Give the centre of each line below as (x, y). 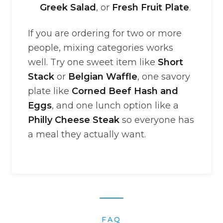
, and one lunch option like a (115, 106)
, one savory (164, 77)
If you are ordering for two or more (105, 33)
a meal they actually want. (87, 134)
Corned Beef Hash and (125, 91)
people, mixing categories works (101, 48)
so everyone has (157, 120)
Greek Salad (68, 7)
